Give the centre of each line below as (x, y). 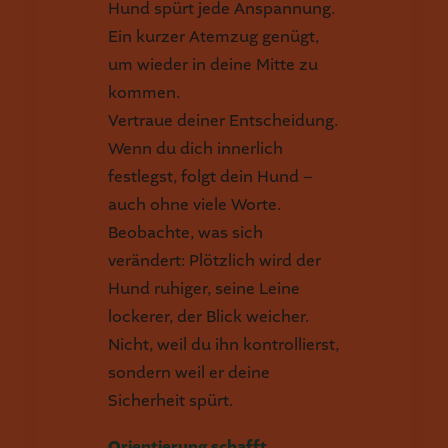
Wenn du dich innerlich (195, 148)
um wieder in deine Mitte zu (213, 64)
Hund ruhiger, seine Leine (204, 288)
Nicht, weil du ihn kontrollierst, (223, 344)
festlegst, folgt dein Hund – (210, 176)
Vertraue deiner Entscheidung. (223, 120)
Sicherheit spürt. (170, 400)
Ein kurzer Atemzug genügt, (213, 36)
